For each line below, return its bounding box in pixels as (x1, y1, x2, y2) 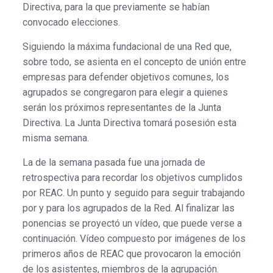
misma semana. (22, 132, 89, 144)
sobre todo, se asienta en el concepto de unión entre (22, 55, 246, 68)
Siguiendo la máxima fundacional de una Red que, (22, 40, 232, 52)
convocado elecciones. (22, 16, 120, 28)
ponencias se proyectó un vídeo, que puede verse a (22, 217, 242, 229)
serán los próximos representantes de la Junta (22, 101, 221, 113)
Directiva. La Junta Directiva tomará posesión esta (22, 116, 236, 129)
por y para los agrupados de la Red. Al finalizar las (22, 202, 235, 214)
